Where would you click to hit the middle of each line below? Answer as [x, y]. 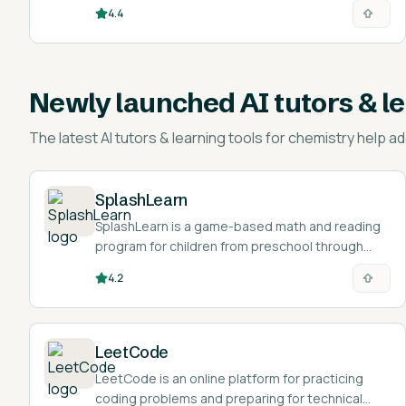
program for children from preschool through [229, 246]
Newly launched [135, 103]
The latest [65, 138]
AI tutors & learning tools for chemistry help [243, 138]
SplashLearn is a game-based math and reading [238, 226]
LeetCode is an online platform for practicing [229, 378]
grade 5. [120, 266]
